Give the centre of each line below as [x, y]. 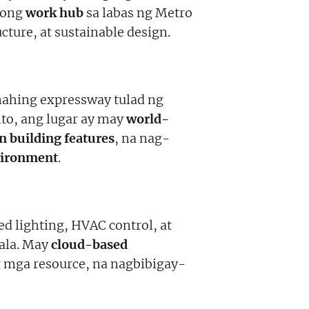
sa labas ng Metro [138, 12]
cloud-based [89, 244]
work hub [54, 12]
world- [148, 119]
